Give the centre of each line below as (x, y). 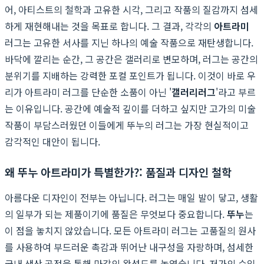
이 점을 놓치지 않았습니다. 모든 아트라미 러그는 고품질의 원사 (130, 230)
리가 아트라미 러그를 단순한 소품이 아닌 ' (88, 92)
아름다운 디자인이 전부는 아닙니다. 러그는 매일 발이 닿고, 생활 (131, 197)
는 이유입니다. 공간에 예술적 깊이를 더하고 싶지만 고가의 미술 (130, 108)
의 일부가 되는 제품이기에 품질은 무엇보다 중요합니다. (116, 214)
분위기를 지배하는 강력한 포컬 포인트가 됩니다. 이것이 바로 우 (130, 75)
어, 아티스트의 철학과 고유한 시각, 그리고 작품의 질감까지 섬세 (131, 9)
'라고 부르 (236, 92)
